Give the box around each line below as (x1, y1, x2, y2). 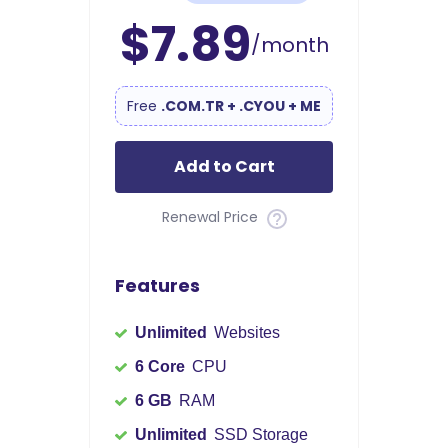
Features (115, 272, 200, 298)
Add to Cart (173, 155, 275, 179)
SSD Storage (210, 425, 308, 443)
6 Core (135, 357, 185, 375)
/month (250, 31, 329, 60)
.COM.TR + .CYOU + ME (161, 96, 321, 117)
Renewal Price (161, 207, 262, 228)
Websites (210, 323, 280, 341)
